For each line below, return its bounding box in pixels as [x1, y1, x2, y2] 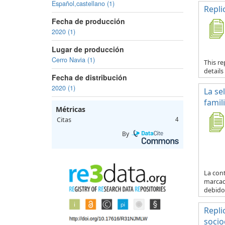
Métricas [56, 104, 85, 114]
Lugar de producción [52, 44, 124, 54]
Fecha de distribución [52, 72, 127, 82]
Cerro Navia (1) [52, 55, 95, 64]
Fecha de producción [52, 16, 125, 26]
